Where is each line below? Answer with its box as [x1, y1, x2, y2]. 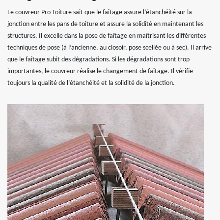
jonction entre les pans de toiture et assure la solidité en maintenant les [7, 20, 203, 28]
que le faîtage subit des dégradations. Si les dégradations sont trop [7, 55, 190, 63]
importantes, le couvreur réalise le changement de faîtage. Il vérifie [7, 67, 193, 75]
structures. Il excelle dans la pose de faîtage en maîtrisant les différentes [7, 32, 206, 40]
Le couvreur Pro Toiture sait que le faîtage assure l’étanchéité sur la [7, 8, 192, 16]
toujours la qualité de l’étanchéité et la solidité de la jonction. [7, 79, 175, 87]
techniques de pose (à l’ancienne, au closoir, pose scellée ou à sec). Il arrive [7, 44, 212, 52]
